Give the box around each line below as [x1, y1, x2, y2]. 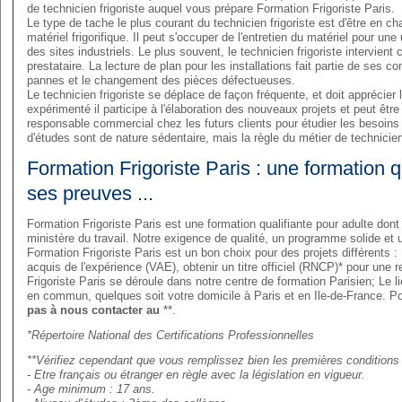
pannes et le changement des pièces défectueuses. [27, 74, 295, 87]
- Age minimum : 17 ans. [27, 382, 155, 396]
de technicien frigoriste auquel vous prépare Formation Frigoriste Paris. [27, 2, 395, 15]
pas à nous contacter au [27, 303, 163, 317]
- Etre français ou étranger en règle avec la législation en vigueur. [27, 368, 365, 381]
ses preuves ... [27, 182, 153, 205]
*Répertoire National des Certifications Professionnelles [27, 328, 314, 342]
